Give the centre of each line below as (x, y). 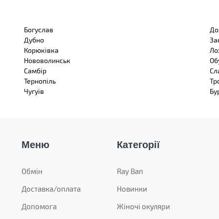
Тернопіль (40, 81)
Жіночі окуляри (143, 206)
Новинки (132, 188)
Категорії (138, 144)
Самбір (35, 70)
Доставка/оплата (51, 188)
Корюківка (41, 50)
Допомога (39, 206)
